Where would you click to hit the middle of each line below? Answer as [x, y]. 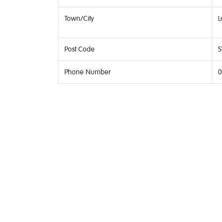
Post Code [80, 49]
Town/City [79, 19]
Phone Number [88, 72]
